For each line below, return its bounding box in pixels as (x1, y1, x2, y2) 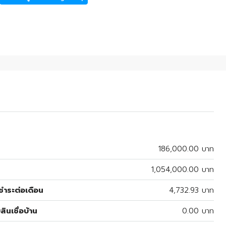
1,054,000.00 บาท (151, 163, 214, 175)
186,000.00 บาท (158, 143, 214, 154)
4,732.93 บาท (169, 184, 214, 196)
